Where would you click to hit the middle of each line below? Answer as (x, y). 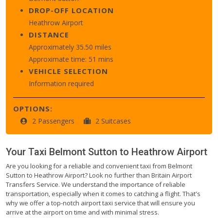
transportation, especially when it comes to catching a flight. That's (103, 193)
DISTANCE (49, 34)
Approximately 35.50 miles (70, 47)
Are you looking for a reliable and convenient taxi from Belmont (99, 166)
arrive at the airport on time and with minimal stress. (82, 212)
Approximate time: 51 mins (71, 59)
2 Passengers (54, 121)
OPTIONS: (33, 108)
